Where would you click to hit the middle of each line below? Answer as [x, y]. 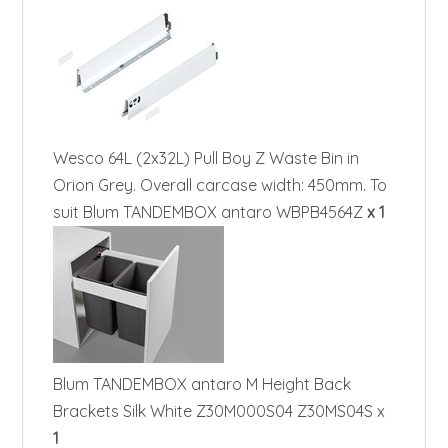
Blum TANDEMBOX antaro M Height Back [202, 383]
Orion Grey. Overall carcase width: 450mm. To [220, 184]
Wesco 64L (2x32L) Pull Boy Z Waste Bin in [206, 157]
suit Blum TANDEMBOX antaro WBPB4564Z [210, 211]
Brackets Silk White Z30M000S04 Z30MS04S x [219, 410]
